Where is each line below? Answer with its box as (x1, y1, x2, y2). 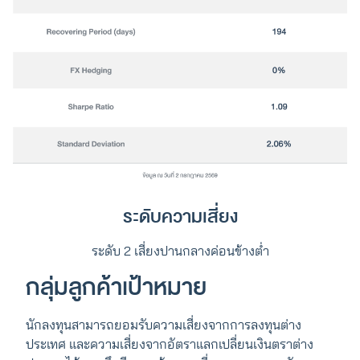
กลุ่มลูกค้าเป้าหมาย (26, 268, 207, 306)
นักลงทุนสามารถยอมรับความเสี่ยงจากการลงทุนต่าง (26, 316, 301, 333)
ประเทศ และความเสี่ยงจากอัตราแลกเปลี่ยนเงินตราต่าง (26, 335, 313, 352)
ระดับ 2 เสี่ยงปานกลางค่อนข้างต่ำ (91, 242, 269, 259)
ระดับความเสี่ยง (122, 201, 238, 231)
